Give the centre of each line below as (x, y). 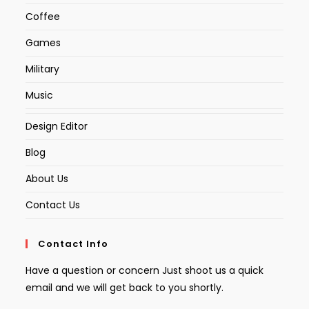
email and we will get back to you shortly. (125, 288)
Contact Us (53, 205)
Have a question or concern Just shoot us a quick (145, 271)
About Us (47, 179)
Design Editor (57, 127)
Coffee (43, 17)
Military (43, 69)
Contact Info (73, 244)
